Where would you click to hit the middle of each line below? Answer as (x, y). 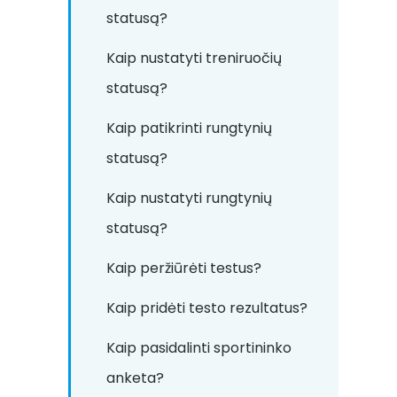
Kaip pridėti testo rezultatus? (207, 308)
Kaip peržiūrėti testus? (184, 268)
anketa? (135, 378)
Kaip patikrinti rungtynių (189, 128)
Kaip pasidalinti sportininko (199, 348)
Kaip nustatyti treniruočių (194, 58)
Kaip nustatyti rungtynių (189, 198)
